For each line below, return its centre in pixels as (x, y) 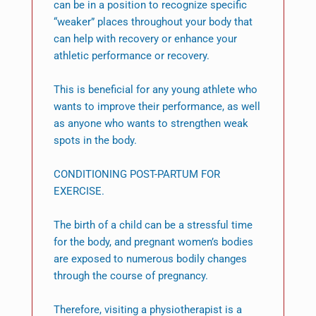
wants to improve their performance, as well (157, 107)
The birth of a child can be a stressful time (153, 225)
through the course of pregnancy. (130, 276)
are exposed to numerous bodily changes (150, 259)
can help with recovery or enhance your (145, 39)
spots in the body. (95, 141)
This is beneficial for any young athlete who (155, 90)
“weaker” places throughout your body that (153, 22)
